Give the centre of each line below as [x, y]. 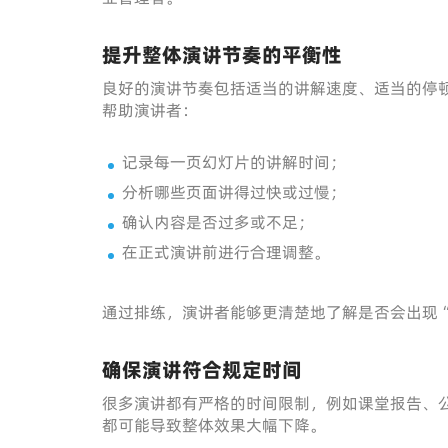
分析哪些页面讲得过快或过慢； [234, 192]
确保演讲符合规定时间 [202, 370]
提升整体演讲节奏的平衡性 [222, 55]
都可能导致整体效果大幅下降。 [214, 425]
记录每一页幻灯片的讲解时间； [234, 162]
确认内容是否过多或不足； [218, 222]
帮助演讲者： [150, 110]
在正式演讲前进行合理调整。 [226, 252]
